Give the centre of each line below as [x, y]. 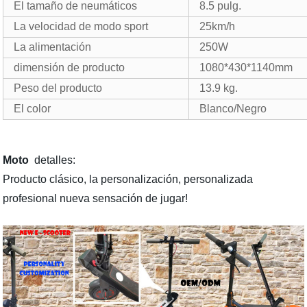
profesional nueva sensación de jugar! [96, 198]
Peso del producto [58, 88]
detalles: [55, 160]
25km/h [218, 26]
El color [33, 109]
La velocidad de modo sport [81, 26]
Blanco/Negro [233, 109]
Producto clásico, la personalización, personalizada [128, 179]
